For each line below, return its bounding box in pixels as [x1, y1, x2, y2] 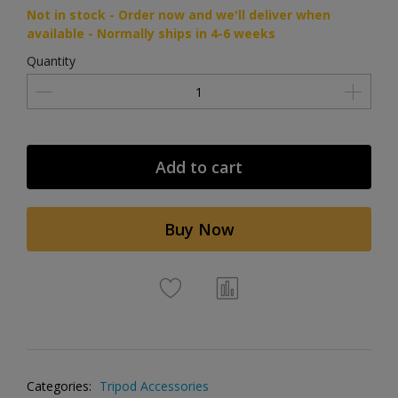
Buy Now [163, 219, 235, 240]
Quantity [27, 52, 76, 69]
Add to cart [155, 156, 243, 178]
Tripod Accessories [99, 378, 209, 394]
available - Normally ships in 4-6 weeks [27, 25, 275, 42]
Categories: [27, 378, 92, 394]
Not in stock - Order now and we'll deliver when [27, 6, 330, 23]
